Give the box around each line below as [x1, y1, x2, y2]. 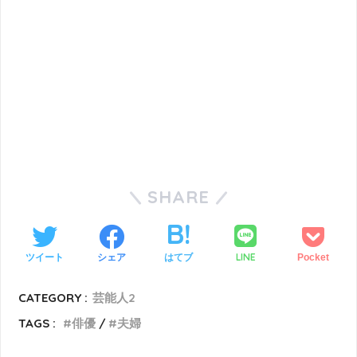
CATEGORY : [18, 290, 88, 306]
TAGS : [18, 316, 57, 331]
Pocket [296, 251, 329, 263]
